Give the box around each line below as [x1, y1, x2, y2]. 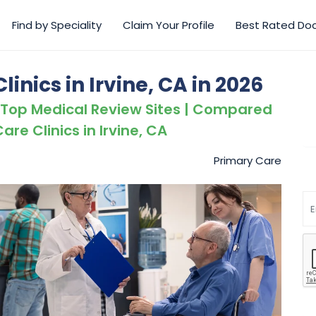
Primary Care [214, 153, 281, 169]
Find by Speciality [12, 18, 102, 33]
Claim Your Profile [123, 18, 214, 33]
